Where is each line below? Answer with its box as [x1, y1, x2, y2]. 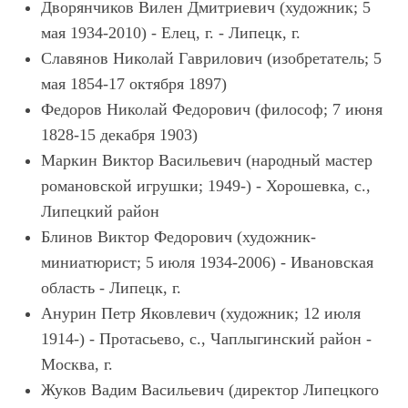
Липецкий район [41, 202, 159, 220]
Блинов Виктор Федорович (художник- [41, 228, 316, 246]
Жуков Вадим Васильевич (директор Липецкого [41, 381, 379, 399]
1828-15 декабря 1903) [41, 126, 198, 144]
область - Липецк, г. [41, 279, 181, 297]
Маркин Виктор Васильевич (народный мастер [41, 151, 372, 169]
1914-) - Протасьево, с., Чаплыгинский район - [41, 330, 372, 348]
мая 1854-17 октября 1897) [41, 75, 227, 93]
